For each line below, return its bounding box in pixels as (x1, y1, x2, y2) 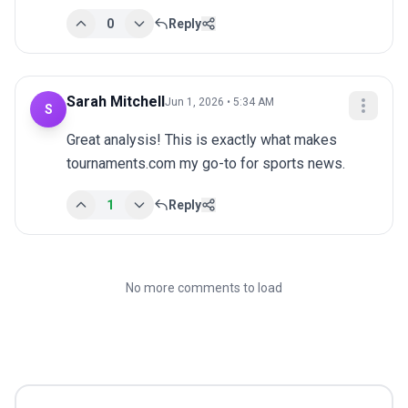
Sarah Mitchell (66, 93, 165, 111)
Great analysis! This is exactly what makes (66, 131, 337, 149)
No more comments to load (126, 280, 282, 296)
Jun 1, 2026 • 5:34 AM (165, 96, 274, 109)
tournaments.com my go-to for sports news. (66, 155, 345, 173)
